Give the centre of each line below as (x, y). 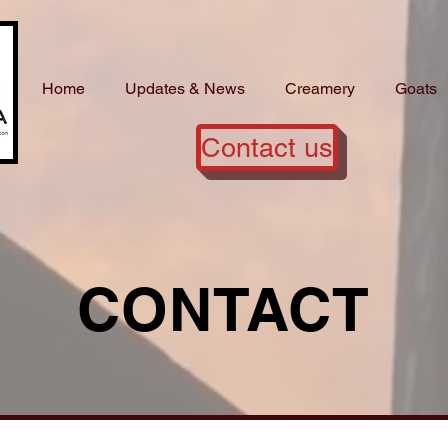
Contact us (267, 147)
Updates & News (185, 88)
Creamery (320, 88)
